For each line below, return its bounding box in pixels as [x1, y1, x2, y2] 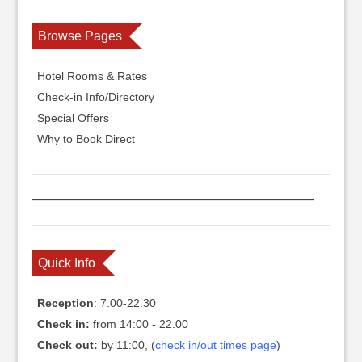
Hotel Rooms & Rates [36, 69, 147, 82]
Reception [36, 297, 94, 309]
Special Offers [36, 112, 109, 124]
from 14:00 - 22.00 [89, 318, 188, 330]
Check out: [36, 339, 101, 351]
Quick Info [37, 256, 95, 270]
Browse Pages [37, 29, 122, 43]
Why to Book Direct [36, 133, 135, 145]
